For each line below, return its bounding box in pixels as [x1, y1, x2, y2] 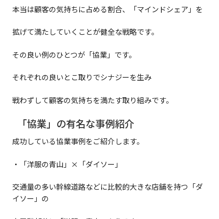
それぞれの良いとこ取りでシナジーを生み [12, 72, 152, 83]
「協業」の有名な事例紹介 [17, 116, 134, 131]
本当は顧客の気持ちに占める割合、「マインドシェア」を [12, 3, 203, 14]
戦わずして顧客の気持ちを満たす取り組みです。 [12, 94, 173, 105]
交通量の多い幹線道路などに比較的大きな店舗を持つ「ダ [12, 181, 203, 192]
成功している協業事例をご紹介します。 [12, 136, 144, 147]
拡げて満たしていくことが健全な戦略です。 [12, 26, 158, 37]
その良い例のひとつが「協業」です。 [12, 49, 136, 60]
